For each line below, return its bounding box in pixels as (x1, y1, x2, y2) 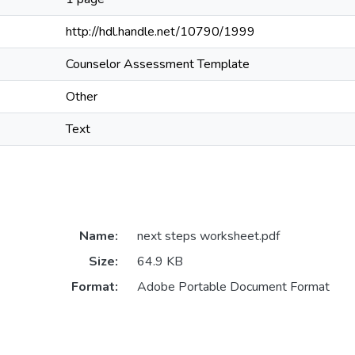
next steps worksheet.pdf (136, 227, 280, 246)
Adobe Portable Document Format (136, 278, 330, 296)
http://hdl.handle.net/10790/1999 (66, 23, 255, 40)
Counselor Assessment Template (66, 55, 250, 73)
